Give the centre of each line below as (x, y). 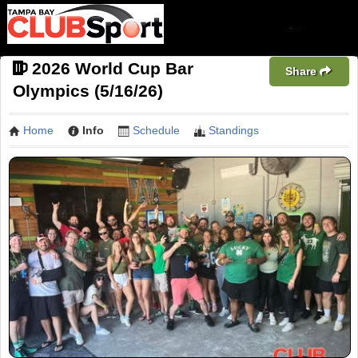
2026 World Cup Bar (113, 68)
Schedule (156, 130)
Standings (234, 130)
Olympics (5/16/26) (88, 91)
